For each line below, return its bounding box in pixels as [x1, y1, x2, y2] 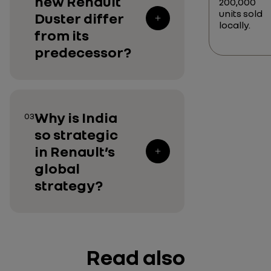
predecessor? [34, 43, 131, 60]
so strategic [34, 125, 118, 143]
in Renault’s [34, 142, 115, 160]
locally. [219, 19, 250, 31]
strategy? [34, 176, 103, 194]
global [34, 159, 80, 177]
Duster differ [34, 9, 124, 27]
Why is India [34, 108, 117, 126]
